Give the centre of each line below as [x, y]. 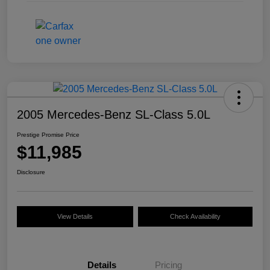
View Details [75, 217]
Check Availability [195, 217]
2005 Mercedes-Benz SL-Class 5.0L [114, 115]
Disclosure [31, 172]
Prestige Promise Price [48, 135]
